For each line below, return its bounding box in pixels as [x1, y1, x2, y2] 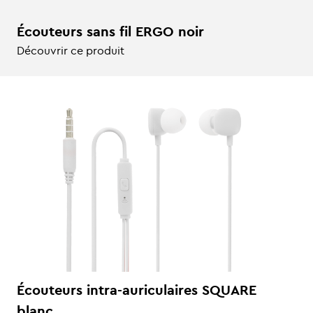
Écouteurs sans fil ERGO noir [17, 23, 204, 40]
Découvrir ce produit [17, 43, 124, 57]
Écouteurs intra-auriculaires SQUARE [17, 282, 256, 298]
